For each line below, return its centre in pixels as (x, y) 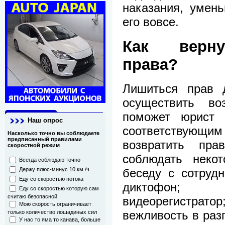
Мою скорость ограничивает (55, 204)
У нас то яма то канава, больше (60, 220)
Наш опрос (45, 121)
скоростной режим (34, 145)
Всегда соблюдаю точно (50, 160)
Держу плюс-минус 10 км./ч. (55, 170)
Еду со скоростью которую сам (59, 189)
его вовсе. (151, 22)
